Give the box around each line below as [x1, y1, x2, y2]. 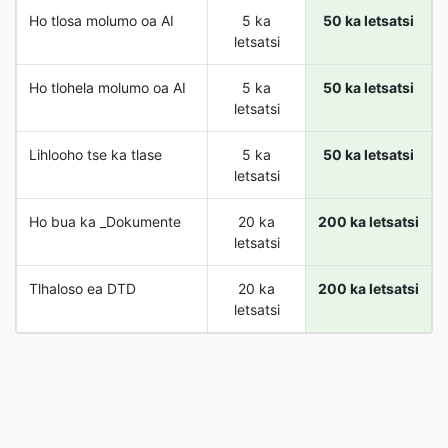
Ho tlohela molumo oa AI [29, 79, 186, 96]
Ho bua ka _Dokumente [29, 213, 181, 230]
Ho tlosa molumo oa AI [29, 12, 174, 29]
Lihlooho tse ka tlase [29, 146, 162, 163]
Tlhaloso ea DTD [29, 280, 136, 297]
